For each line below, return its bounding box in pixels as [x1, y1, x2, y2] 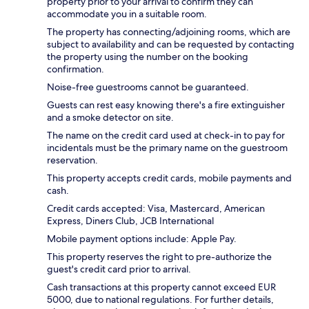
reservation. [47, 154, 98, 167]
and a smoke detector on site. [47, 111, 174, 124]
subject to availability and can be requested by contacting [47, 38, 295, 51]
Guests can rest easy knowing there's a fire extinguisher [47, 99, 285, 112]
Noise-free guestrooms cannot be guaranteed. [47, 81, 249, 94]
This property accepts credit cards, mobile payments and [47, 172, 292, 185]
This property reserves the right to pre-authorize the [47, 250, 272, 263]
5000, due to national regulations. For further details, [47, 293, 274, 306]
